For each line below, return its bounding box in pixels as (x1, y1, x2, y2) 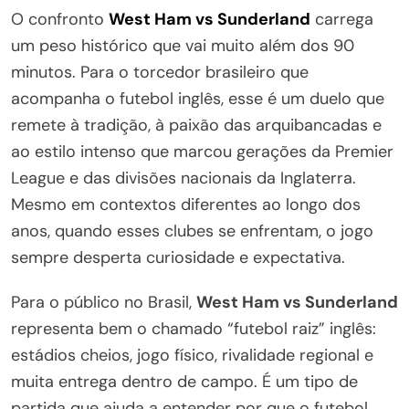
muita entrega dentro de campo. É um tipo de (11, 370, 358, 393)
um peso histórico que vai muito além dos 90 (11, 34, 354, 57)
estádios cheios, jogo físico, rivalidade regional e (11, 343, 373, 366)
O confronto (11, 7, 109, 30)
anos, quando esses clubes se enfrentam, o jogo (11, 219, 373, 242)
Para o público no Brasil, (11, 290, 196, 313)
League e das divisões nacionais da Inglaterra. (11, 166, 356, 189)
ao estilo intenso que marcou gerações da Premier (11, 140, 393, 163)
